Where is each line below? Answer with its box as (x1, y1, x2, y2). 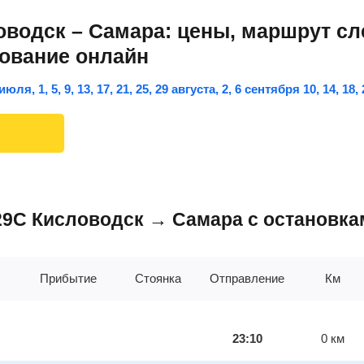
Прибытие (40, 271, 97, 285)
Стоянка (134, 271, 181, 285)
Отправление (210, 271, 284, 285)
